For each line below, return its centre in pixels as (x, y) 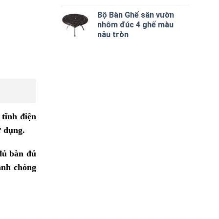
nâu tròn (113, 34)
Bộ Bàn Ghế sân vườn (136, 15)
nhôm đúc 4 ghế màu (136, 24)
